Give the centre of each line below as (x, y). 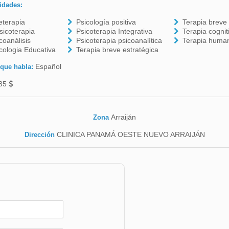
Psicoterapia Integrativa (114, 31)
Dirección (39, 135)
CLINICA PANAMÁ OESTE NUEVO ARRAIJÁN (130, 134)
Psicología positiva (106, 22)
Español (48, 66)
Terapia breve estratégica (118, 50)
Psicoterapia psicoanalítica (119, 40)
